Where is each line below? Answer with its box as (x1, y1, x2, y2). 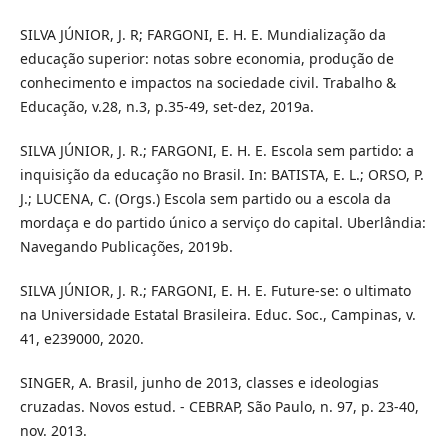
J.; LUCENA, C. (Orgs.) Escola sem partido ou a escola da (19, 188, 391, 208)
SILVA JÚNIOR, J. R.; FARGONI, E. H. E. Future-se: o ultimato (19, 280, 411, 300)
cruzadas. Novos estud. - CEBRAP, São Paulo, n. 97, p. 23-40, (19, 396, 419, 416)
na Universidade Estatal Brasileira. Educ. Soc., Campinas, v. (19, 304, 416, 324)
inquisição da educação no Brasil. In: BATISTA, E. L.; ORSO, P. (19, 164, 424, 184)
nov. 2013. (19, 420, 87, 440)
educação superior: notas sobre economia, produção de (19, 48, 394, 68)
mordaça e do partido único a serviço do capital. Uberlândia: (19, 212, 426, 232)
